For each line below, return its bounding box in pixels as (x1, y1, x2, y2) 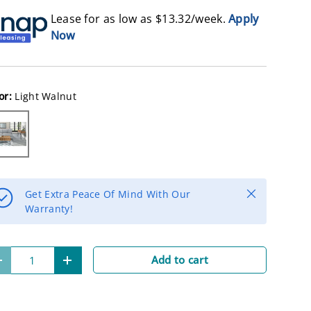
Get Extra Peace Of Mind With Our (25, 187, 191, 201)
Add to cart (151, 252, 209, 267)
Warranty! (25, 201, 73, 215)
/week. (190, 11, 229, 27)
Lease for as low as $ (50, 11, 162, 27)
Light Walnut (15, 90, 77, 103)
